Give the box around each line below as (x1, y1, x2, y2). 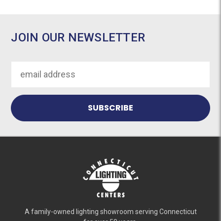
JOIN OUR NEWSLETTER (11, 30, 146, 44)
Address (11, 75, 44, 86)
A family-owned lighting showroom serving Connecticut (24, 207, 197, 216)
